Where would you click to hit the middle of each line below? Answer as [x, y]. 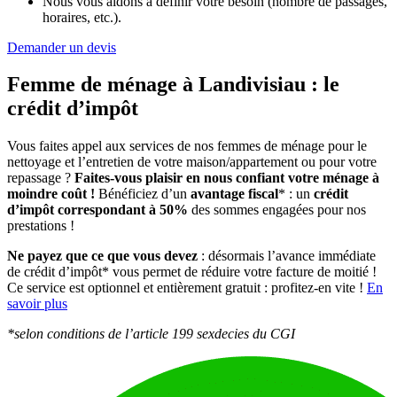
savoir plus [37, 304]
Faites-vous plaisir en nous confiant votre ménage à [227, 178]
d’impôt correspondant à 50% [97, 210]
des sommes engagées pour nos [277, 210]
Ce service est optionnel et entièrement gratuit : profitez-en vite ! [187, 288]
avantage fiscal [233, 194]
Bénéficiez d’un [141, 194]
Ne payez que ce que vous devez [102, 256]
